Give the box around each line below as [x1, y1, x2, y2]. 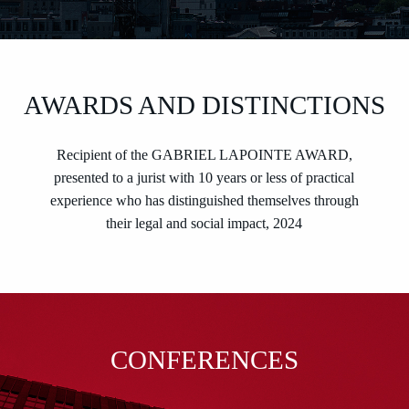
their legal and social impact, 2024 [106, 215, 303, 232]
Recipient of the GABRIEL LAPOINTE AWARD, [56, 147, 352, 163]
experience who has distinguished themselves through [49, 193, 359, 209]
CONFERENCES [110, 345, 299, 375]
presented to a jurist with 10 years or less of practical [54, 170, 355, 186]
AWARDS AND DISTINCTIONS [24, 90, 385, 121]
